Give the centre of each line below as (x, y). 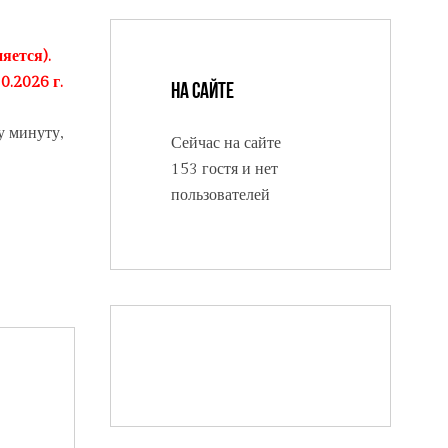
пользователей (220, 196)
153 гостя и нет (224, 170)
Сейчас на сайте (225, 144)
